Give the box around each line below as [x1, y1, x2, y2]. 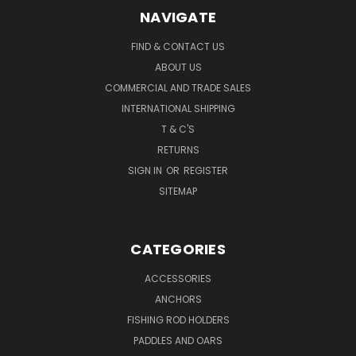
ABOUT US [154, 60, 202, 74]
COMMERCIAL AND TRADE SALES [105, 80, 251, 95]
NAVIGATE [140, 6, 216, 27]
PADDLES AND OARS [133, 333, 222, 347]
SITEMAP [159, 184, 197, 198]
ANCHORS [154, 292, 202, 306]
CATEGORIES [130, 238, 226, 259]
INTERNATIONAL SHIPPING [121, 101, 235, 115]
